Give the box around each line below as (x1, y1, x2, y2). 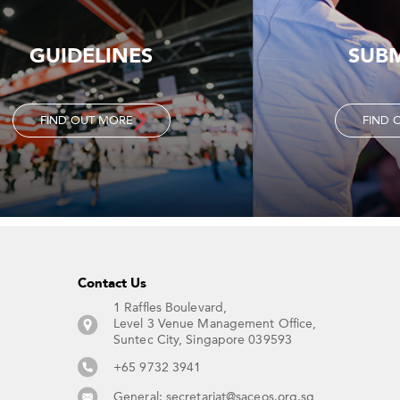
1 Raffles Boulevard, (113, 302, 228, 314)
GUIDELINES (29, 47, 154, 67)
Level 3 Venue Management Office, (113, 318, 317, 330)
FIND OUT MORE (40, 114, 134, 126)
